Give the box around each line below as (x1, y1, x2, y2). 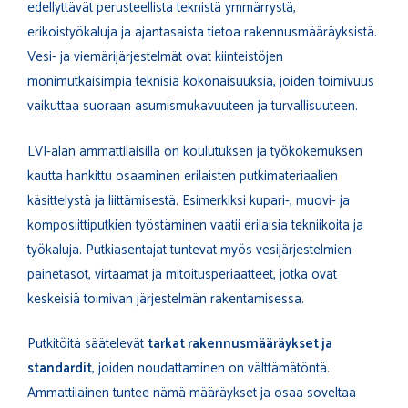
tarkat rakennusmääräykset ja (148, 332, 332, 356)
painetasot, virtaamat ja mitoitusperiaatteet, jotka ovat (27, 262, 337, 286)
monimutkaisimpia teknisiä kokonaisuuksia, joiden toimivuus (27, 70, 374, 94)
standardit (27, 357, 92, 381)
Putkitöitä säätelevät (27, 332, 148, 356)
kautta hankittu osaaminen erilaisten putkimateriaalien (27, 164, 338, 188)
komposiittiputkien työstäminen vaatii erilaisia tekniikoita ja (27, 213, 363, 237)
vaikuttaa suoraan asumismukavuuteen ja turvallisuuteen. (27, 95, 358, 118)
